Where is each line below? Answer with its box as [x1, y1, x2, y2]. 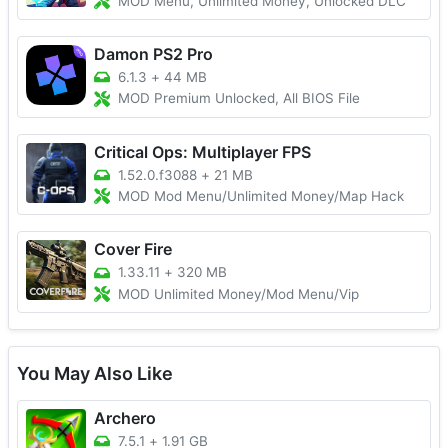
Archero [94, 407, 156, 428]
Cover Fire [94, 239, 172, 260]
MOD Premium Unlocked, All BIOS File [118, 90, 360, 107]
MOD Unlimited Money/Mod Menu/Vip [118, 285, 359, 302]
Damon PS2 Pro [94, 43, 213, 64]
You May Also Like [17, 362, 173, 384]
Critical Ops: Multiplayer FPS [94, 141, 311, 162]
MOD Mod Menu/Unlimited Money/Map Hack [118, 188, 404, 205]
